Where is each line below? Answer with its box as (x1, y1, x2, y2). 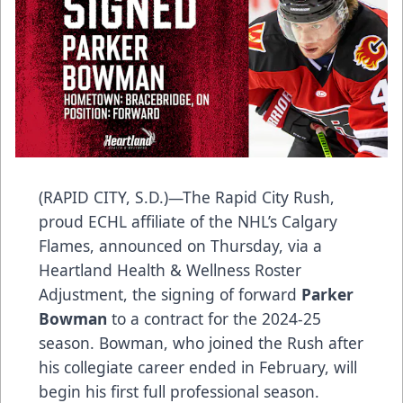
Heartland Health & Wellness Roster (39, 259, 301, 282)
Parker (301, 283, 354, 306)
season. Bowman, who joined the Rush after (39, 332, 363, 354)
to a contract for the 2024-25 (107, 308, 321, 330)
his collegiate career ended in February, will (39, 356, 357, 379)
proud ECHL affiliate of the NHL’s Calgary (39, 210, 337, 233)
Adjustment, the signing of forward (39, 283, 301, 306)
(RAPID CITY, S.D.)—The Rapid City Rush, (39, 186, 335, 209)
